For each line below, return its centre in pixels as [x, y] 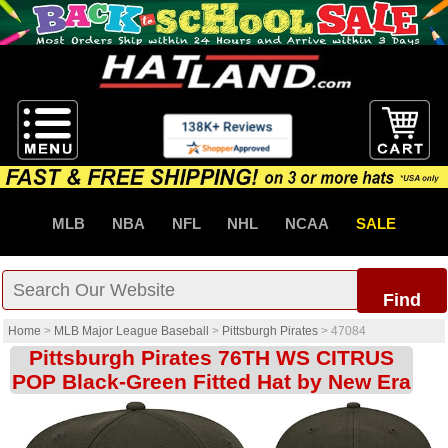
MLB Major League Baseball [131, 331]
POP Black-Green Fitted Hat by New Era [212, 382]
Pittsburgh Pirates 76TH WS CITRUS [212, 358]
